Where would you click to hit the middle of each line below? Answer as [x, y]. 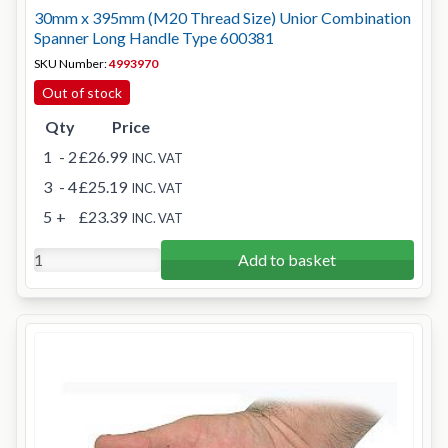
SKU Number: [71, 63]
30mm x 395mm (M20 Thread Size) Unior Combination [222, 17]
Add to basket [287, 259]
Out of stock [82, 92]
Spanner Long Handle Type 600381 [154, 37]
